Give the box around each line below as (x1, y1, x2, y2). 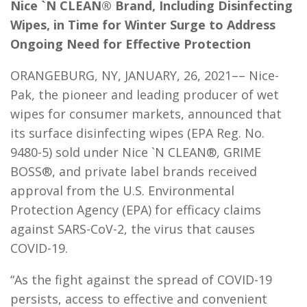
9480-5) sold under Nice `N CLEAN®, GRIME (10, 144, 261, 160)
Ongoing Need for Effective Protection (10, 36, 251, 52)
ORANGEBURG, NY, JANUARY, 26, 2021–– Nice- (10, 67, 279, 84)
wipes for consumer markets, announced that (10, 106, 282, 122)
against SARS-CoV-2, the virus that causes (10, 221, 255, 237)
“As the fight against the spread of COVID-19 (10, 271, 272, 288)
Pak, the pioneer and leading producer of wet (10, 86, 279, 103)
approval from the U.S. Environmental (10, 182, 234, 199)
